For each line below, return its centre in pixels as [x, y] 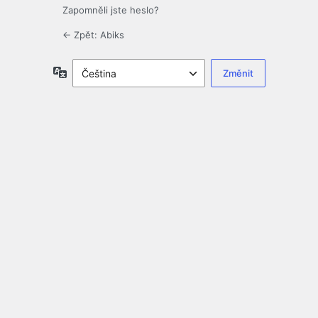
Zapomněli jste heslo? [111, 10]
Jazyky [83, 72]
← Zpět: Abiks [93, 35]
